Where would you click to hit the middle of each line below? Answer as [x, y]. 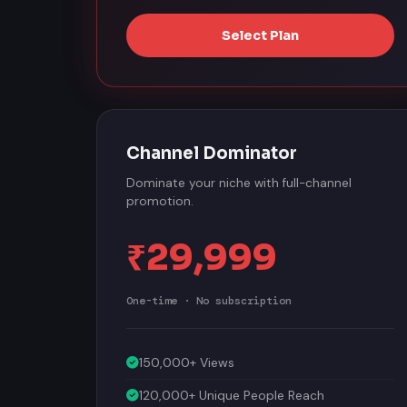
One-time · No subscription [209, 298]
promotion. [160, 199]
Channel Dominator [212, 150]
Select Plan [261, 33]
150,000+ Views [187, 360]
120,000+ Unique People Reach [232, 392]
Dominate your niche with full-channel [239, 180]
